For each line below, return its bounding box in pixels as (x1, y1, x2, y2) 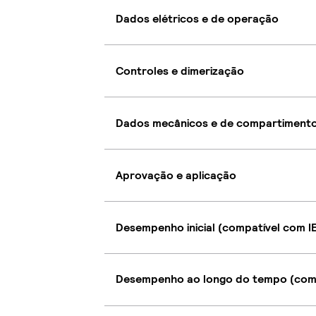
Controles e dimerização (116, 63, 244, 78)
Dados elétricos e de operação (116, 11, 279, 26)
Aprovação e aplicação (116, 167, 236, 183)
